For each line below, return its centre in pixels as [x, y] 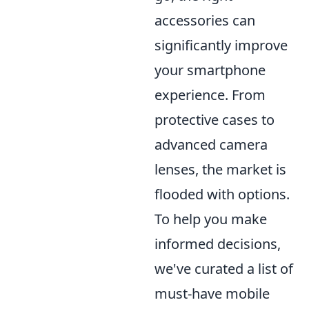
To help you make [211, 219]
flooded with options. [222, 194]
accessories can [205, 20]
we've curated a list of [224, 269]
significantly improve [221, 45]
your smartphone [210, 70]
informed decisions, [218, 244]
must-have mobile [212, 293]
